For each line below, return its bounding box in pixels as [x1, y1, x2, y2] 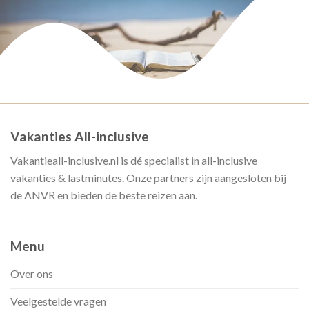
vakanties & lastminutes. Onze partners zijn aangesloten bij [10, 170, 286, 184]
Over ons [10, 266, 53, 280]
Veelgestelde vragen [10, 294, 106, 308]
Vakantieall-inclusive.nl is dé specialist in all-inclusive [10, 153, 257, 167]
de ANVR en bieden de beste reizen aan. [10, 188, 197, 201]
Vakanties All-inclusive [10, 128, 149, 145]
